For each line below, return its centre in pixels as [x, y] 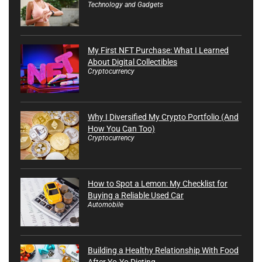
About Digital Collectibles [132, 62]
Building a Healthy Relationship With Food [163, 250]
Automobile [106, 204]
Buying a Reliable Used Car [136, 195]
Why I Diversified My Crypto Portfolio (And [163, 117]
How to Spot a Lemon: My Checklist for [158, 183]
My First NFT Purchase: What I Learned [158, 51]
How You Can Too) [121, 128]
